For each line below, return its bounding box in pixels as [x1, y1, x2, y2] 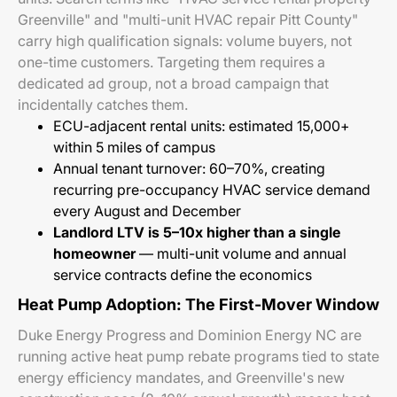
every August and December [53, 202, 241, 220]
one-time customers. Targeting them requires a [18, 53, 325, 71]
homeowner [53, 245, 136, 262]
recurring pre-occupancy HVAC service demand [53, 181, 370, 198]
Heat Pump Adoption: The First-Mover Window [18, 295, 379, 314]
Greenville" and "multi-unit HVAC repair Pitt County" [18, 11, 358, 28]
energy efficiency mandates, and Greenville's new [18, 369, 345, 386]
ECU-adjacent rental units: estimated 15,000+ [53, 117, 350, 135]
